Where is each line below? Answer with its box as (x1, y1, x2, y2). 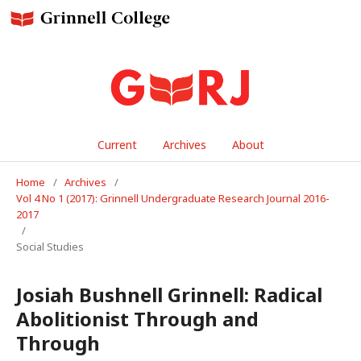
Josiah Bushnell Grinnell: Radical (16, 280, 322, 308)
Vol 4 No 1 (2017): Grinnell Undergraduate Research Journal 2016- (16, 190, 330, 205)
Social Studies (16, 239, 84, 254)
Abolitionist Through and (16, 305, 259, 332)
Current (97, 136, 137, 152)
